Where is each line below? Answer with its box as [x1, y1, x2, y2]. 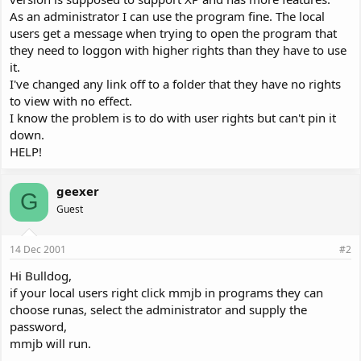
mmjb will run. [10, 335, 91, 351]
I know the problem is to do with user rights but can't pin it [10, 109, 336, 126]
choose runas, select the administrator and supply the [10, 301, 307, 317]
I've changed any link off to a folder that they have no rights [10, 75, 341, 92]
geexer [56, 182, 99, 199]
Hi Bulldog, [10, 268, 72, 284]
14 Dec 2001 [10, 243, 66, 256]
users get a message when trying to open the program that [10, 24, 337, 41]
